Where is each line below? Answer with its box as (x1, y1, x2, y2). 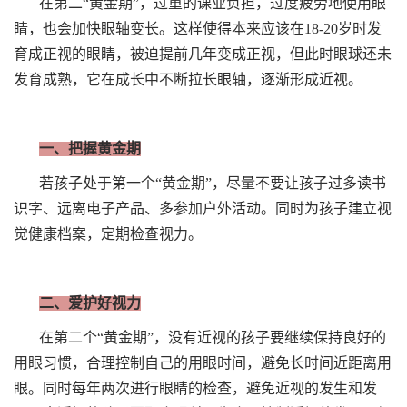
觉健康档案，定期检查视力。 (14, 226, 203, 243)
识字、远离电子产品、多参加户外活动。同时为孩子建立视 (14, 201, 392, 217)
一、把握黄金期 (39, 141, 141, 157)
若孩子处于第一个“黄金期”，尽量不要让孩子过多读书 (39, 175, 386, 192)
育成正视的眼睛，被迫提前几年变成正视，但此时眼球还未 (14, 46, 392, 63)
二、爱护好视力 (39, 295, 141, 312)
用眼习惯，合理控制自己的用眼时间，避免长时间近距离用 (14, 355, 392, 372)
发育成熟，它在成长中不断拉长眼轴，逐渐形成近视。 (14, 72, 362, 88)
